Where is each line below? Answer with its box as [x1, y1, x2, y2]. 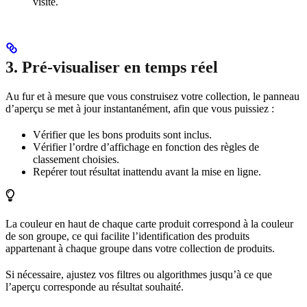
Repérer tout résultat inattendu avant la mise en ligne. [33, 166, 261, 178]
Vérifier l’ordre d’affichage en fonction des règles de [33, 141, 259, 153]
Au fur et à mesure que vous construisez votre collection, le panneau [5, 90, 299, 103]
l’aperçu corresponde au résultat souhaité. [5, 281, 184, 293]
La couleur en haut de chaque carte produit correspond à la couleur [5, 218, 293, 230]
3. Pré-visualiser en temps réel [5, 58, 218, 77]
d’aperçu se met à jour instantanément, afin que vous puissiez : [5, 103, 274, 115]
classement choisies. [33, 153, 119, 166]
